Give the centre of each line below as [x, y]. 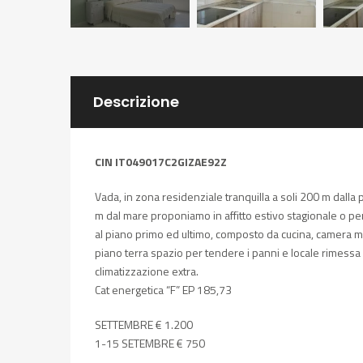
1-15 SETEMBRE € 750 [150, 344]
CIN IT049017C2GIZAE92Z [161, 162]
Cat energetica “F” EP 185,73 [163, 290]
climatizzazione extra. [147, 271]
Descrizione [136, 102]
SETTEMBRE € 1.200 [144, 325]
